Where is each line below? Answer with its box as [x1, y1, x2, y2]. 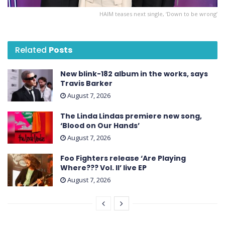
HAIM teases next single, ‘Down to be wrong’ [99, 10, 217, 18]
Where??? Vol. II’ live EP [60, 163, 147, 173]
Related [15, 44, 47, 56]
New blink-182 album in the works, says [60, 68, 208, 79]
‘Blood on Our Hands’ [60, 121, 140, 131]
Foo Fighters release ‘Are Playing [60, 153, 186, 164]
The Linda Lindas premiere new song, [60, 111, 202, 121]
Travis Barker [60, 78, 113, 88]
